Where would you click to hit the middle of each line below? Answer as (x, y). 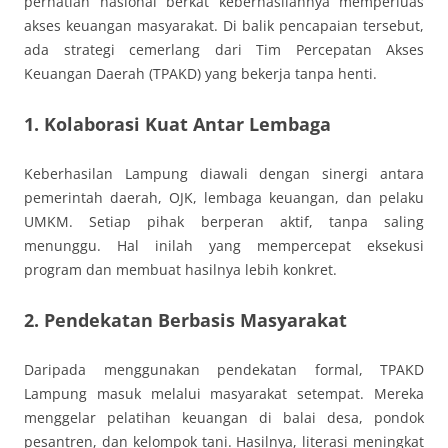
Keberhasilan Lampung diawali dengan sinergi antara (224, 173)
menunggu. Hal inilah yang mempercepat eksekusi (224, 245)
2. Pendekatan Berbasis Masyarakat (185, 320)
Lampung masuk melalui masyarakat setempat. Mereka (224, 393)
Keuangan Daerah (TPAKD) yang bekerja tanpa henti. (200, 73)
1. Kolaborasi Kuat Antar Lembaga (177, 124)
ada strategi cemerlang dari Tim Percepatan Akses (224, 49)
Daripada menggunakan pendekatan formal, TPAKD (224, 369)
